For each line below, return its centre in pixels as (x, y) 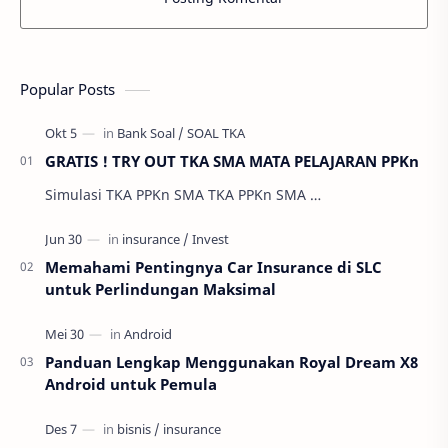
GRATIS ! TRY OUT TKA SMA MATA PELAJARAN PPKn (232, 160)
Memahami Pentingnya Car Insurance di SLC (213, 266)
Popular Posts (67, 88)
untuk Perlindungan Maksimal (160, 288)
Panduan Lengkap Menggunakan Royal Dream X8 (231, 361)
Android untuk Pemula (131, 383)
